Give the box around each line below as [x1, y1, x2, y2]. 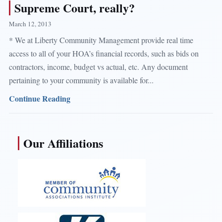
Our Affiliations [23, 134, 103, 152]
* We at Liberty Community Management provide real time [8, 34, 193, 45]
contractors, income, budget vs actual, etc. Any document [8, 61, 188, 72]
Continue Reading [8, 92, 70, 104]
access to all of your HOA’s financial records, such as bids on [8, 48, 199, 58]
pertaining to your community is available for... [8, 74, 154, 85]
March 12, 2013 [8, 19, 52, 28]
